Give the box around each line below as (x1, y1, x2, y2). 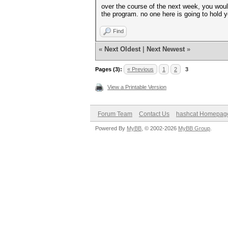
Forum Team (98, 110, 132, 118)
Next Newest (147, 45, 185, 53)
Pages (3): (95, 66, 122, 72)
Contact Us (139, 110, 169, 118)
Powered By (95, 125, 127, 131)
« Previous (127, 66, 154, 72)
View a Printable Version (107, 84, 166, 90)
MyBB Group (178, 125, 210, 131)
